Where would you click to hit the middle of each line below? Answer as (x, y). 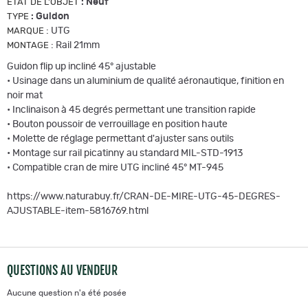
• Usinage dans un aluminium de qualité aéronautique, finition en (145, 81)
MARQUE (25, 31)
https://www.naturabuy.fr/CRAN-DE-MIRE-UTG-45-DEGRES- (144, 196)
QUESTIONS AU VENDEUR (62, 270)
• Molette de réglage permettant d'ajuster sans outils (120, 139)
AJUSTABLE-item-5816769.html (78, 211)
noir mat (25, 95)
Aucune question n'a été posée (67, 293)
